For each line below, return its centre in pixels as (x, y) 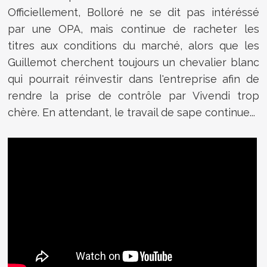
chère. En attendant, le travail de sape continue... (132, 112)
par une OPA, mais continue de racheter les (133, 29)
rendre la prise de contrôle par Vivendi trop (133, 95)
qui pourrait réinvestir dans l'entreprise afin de (133, 79)
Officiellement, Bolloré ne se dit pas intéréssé (133, 12)
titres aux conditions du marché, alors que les (133, 45)
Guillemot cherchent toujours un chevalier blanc (133, 62)
